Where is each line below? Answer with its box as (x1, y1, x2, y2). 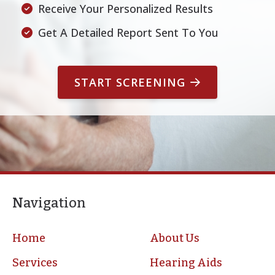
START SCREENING (74, 74, 185, 90)
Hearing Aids (150, 256, 223, 270)
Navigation (12, 194, 86, 211)
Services (12, 256, 58, 270)
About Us (150, 231, 200, 246)
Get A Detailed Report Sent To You (38, 25, 219, 40)
